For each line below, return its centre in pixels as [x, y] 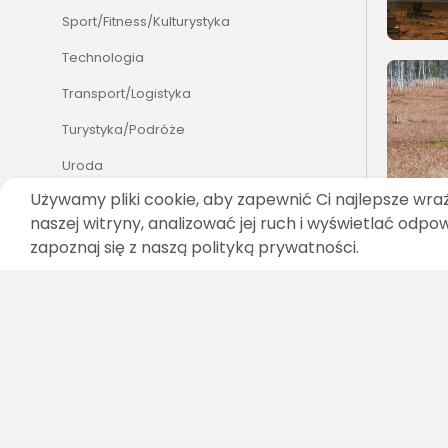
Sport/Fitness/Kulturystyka [146, 22]
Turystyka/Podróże [123, 130]
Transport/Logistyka [126, 94]
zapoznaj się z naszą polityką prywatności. [194, 247]
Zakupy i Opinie [112, 202]
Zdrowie [89, 238]
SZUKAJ [90, 319]
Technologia [103, 58]
